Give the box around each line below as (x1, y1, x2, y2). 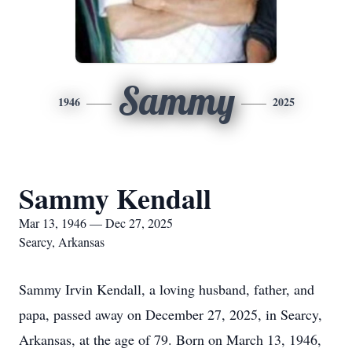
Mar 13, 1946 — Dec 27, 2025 (19, 214, 173, 231)
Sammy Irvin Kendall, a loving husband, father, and (19, 280, 314, 299)
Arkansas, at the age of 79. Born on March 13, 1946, (19, 330, 321, 349)
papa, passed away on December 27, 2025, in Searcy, (19, 305, 322, 324)
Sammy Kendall (19, 178, 211, 218)
